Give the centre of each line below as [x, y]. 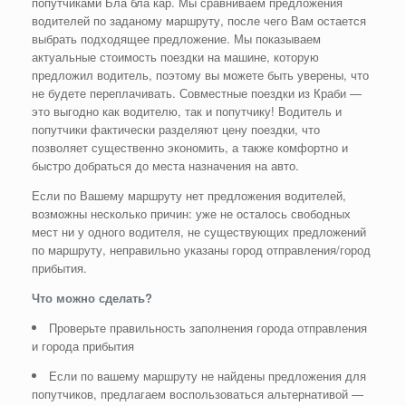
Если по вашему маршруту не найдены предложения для [208, 375]
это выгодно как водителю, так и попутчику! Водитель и [187, 111]
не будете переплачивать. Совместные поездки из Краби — [197, 92]
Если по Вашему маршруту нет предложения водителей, [189, 195]
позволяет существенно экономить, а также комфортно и [190, 147]
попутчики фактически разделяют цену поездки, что [176, 129]
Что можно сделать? [92, 297]
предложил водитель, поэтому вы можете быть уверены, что [200, 74]
